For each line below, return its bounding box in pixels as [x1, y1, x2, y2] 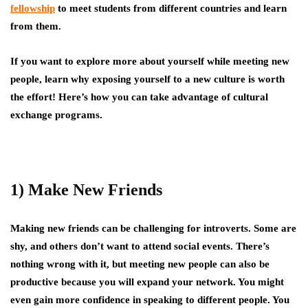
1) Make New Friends [10, 181, 162, 199]
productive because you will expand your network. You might [10, 276, 284, 287]
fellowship [10, 3, 55, 14]
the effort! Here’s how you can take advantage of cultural [10, 91, 268, 102]
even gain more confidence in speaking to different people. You [10, 294, 289, 305]
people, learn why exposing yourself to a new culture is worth [10, 74, 285, 85]
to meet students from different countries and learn [55, 3, 287, 14]
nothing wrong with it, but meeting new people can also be [10, 258, 269, 269]
